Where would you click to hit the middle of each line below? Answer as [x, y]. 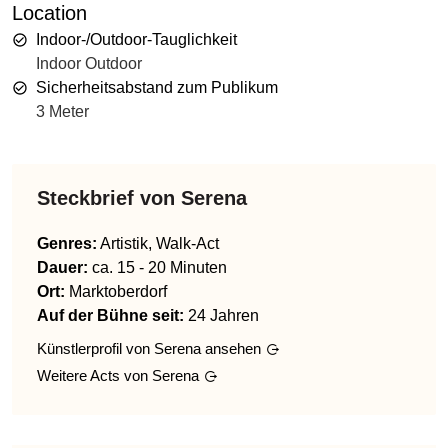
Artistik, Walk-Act [159, 243]
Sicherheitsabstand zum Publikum [157, 87]
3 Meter [62, 111]
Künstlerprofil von [95, 348]
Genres [64, 243]
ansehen [231, 348]
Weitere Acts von [94, 375]
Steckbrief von [109, 197]
